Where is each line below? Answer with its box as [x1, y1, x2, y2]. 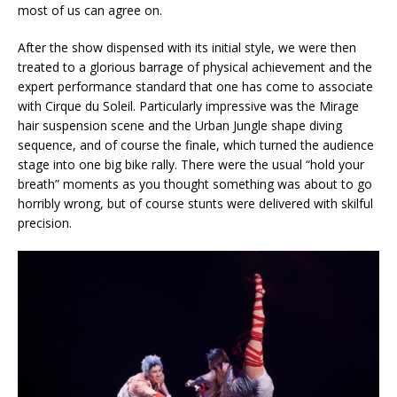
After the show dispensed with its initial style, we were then [18, 39, 356, 57]
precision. [18, 214, 72, 232]
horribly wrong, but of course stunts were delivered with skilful [18, 195, 373, 213]
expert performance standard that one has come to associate [18, 78, 373, 96]
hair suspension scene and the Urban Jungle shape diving [18, 117, 342, 135]
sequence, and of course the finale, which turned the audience [18, 136, 374, 154]
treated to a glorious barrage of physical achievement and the [18, 58, 372, 76]
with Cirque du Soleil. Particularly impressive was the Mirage [18, 97, 359, 115]
